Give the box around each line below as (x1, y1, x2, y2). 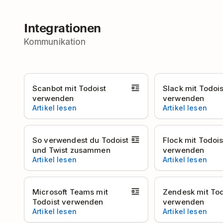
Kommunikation (24, 37, 86, 47)
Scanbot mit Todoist (32, 84, 106, 93)
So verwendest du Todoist (32, 135, 129, 145)
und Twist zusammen (32, 145, 111, 155)
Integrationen (24, 19, 101, 35)
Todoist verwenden (32, 197, 104, 207)
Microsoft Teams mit (32, 187, 108, 197)
